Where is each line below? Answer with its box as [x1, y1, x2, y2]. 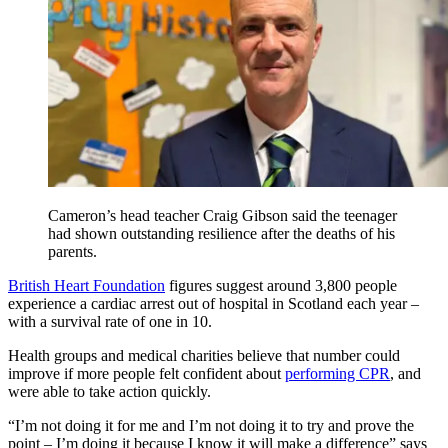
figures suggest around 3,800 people [165, 276, 397, 294]
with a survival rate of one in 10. [8, 312, 212, 330]
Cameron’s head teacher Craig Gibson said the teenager [48, 206, 397, 224]
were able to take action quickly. [8, 382, 211, 400]
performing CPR [285, 364, 390, 382]
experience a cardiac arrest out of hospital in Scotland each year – [8, 294, 419, 312]
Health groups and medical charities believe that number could [8, 346, 400, 364]
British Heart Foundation [8, 276, 165, 294]
